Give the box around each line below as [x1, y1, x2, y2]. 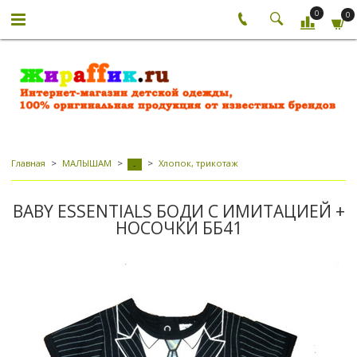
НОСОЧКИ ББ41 [115, 217, 242, 240]
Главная [11, 157, 45, 170]
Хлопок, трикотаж [158, 157, 238, 170]
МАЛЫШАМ [61, 157, 112, 170]
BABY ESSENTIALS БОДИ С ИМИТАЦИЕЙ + [12, 200, 345, 223]
